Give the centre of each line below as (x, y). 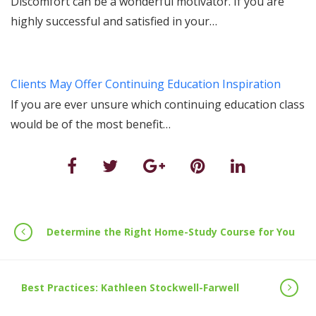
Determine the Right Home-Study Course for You (171, 232)
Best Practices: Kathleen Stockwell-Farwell (130, 287)
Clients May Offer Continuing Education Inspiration (146, 84)
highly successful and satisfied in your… (114, 21)
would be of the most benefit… (91, 124)
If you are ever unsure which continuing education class (158, 104)
